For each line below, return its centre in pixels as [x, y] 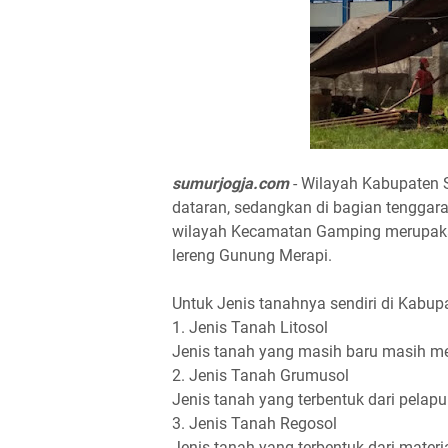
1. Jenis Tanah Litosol [250, 327]
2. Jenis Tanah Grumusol [260, 375]
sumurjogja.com [230, 183]
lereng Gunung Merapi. [252, 255]
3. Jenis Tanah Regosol [254, 423]
